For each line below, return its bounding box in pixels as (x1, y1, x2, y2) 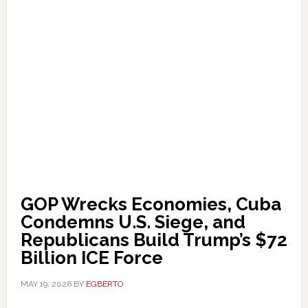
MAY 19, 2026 (20, 279, 71, 289)
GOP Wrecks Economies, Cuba (20, 194, 281, 214)
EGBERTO (85, 279, 123, 289)
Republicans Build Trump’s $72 (20, 230, 287, 250)
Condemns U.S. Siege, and (20, 212, 245, 232)
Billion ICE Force (20, 247, 163, 268)
